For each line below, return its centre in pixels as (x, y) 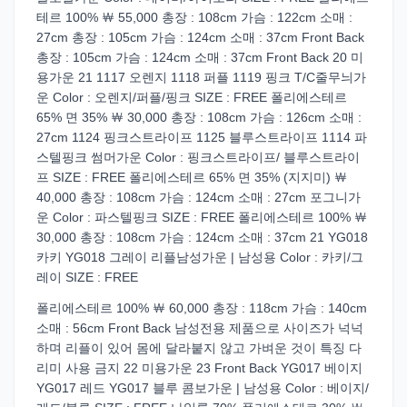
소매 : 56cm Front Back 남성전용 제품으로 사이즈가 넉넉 (200, 328)
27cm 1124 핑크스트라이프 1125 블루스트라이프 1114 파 (202, 137)
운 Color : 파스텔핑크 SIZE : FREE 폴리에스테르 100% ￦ (202, 217)
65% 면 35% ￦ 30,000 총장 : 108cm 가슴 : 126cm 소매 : (199, 117)
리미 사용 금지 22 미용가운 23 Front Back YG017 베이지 (199, 368)
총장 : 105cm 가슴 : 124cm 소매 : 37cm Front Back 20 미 (200, 57)
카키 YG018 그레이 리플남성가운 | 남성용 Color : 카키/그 (200, 257)
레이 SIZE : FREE (87, 277)
